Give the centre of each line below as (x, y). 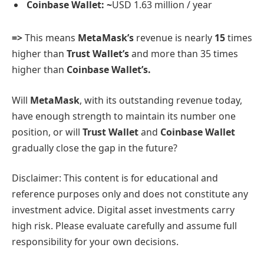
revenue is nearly (174, 38)
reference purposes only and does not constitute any (130, 194)
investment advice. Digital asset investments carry (123, 210)
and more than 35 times (184, 54)
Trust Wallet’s (98, 54)
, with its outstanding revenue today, (161, 100)
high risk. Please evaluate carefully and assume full (124, 226)
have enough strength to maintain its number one (124, 116)
